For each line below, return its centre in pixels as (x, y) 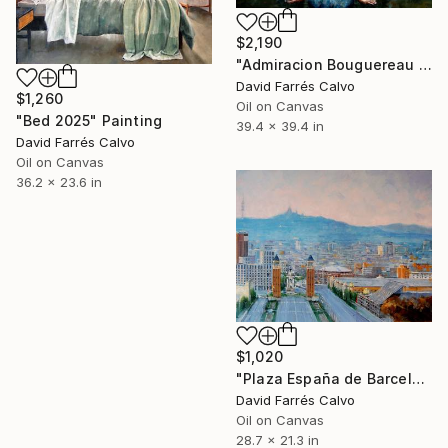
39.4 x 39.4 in (280, 126)
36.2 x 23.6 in (59, 181)
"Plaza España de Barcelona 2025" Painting (418, 379)
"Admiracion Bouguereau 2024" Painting (425, 65)
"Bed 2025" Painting (89, 120)
